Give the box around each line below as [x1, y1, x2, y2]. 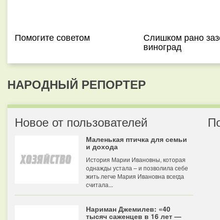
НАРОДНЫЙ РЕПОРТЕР [7, 76, 146, 92]
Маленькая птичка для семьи [86, 134, 187, 144]
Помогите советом [15, 30, 90, 43]
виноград [143, 40, 182, 53]
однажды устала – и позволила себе [86, 164, 188, 172]
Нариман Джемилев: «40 [86, 204, 170, 214]
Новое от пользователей [15, 113, 147, 130]
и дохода [86, 141, 118, 151]
